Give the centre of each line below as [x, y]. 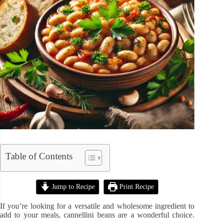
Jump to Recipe [73, 187]
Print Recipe [135, 187]
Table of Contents [39, 156]
